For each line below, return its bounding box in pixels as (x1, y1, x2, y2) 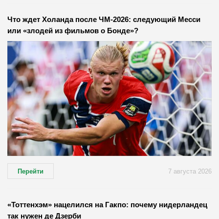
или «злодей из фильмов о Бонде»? (7, 26, 138, 35)
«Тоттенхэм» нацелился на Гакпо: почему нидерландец (7, 200, 207, 209)
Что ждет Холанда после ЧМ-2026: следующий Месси (7, 15, 200, 24)
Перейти (18, 167, 44, 175)
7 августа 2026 (168, 167, 212, 175)
